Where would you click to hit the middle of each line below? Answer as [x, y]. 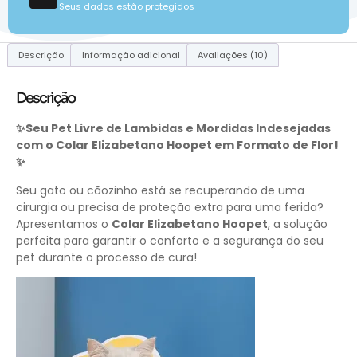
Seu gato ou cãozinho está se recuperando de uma [160, 190]
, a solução [298, 224]
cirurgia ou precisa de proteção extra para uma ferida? [170, 207]
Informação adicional [131, 55]
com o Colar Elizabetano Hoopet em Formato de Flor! [177, 145]
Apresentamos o [64, 224]
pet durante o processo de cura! [106, 257]
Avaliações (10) [232, 55]
